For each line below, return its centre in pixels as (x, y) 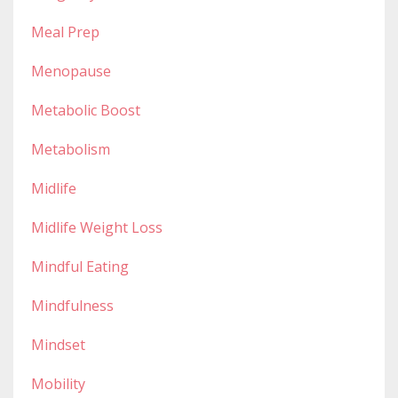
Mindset (58, 344)
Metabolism (71, 149)
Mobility (58, 383)
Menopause (71, 71)
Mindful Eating (80, 266)
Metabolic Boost (86, 110)
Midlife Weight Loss (97, 227)
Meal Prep (65, 32)
